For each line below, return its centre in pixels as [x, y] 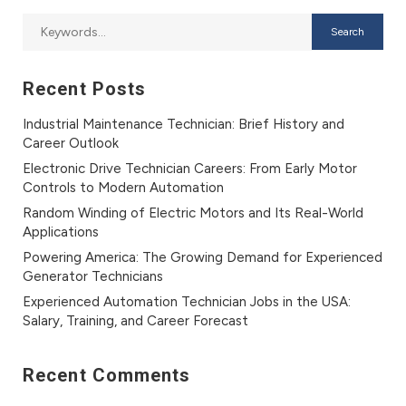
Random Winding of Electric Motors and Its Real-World [193, 213]
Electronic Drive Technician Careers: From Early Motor [190, 169]
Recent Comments [107, 375]
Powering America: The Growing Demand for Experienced [203, 257]
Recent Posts [85, 89]
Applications [61, 232]
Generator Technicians [93, 276]
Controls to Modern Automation [123, 188]
